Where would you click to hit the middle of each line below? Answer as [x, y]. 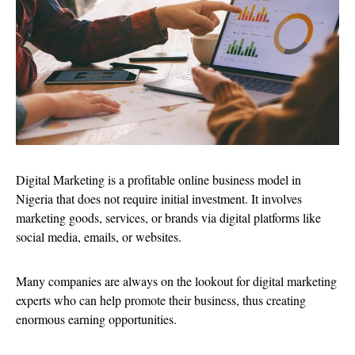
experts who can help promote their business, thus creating [161, 300]
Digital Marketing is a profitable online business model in [158, 180]
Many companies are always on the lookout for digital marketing [176, 281]
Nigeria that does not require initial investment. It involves [159, 199]
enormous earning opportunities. [96, 319]
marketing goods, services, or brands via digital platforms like [168, 218]
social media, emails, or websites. [101, 237]
